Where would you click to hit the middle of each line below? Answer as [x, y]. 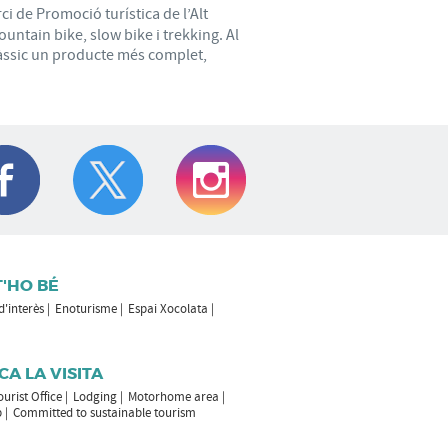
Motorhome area [173, 396]
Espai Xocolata [167, 308]
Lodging [94, 396]
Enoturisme [85, 308]
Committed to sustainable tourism [104, 412]
